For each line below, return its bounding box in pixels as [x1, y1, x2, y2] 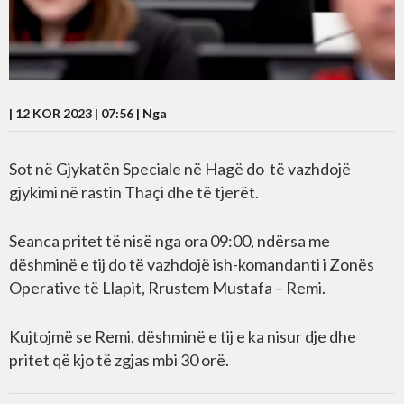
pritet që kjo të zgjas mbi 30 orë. [9, 349, 229, 370]
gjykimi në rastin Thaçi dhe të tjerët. [9, 181, 259, 202]
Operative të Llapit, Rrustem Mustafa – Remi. [9, 277, 326, 298]
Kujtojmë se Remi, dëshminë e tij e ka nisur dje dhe [9, 326, 356, 346]
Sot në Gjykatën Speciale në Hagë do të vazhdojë [9, 158, 351, 179]
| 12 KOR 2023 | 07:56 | [9, 105, 142, 121]
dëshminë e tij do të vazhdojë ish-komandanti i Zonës [9, 253, 374, 274]
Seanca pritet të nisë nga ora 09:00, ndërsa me [9, 230, 330, 251]
